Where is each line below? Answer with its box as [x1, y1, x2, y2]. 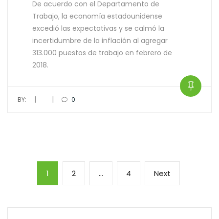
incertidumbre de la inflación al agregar [32, 35, 168, 45]
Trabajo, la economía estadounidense [32, 11, 162, 21]
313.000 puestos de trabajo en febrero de [32, 47, 172, 58]
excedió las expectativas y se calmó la [32, 23, 164, 33]
